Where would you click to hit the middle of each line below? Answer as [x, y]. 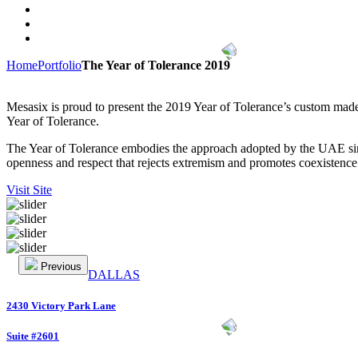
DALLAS [114, 274]
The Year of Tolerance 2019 [156, 65]
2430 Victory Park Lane [61, 305]
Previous [61, 266]
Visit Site [29, 189]
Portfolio [60, 65]
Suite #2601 [33, 336]
